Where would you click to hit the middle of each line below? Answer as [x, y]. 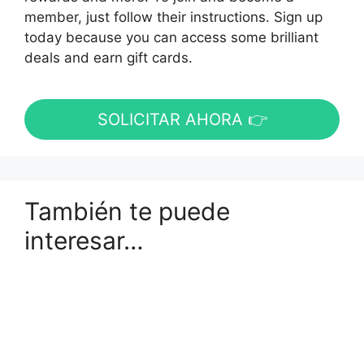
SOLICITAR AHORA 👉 [182, 120]
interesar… [84, 241]
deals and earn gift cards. [108, 58]
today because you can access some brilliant [171, 37]
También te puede [127, 212]
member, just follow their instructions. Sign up [173, 17]
